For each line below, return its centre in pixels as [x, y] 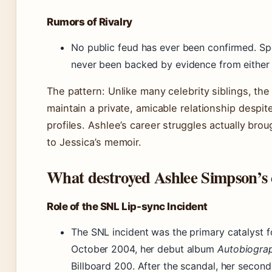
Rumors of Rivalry [90, 22]
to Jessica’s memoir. [94, 142]
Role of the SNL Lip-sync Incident [127, 207]
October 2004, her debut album [144, 249]
